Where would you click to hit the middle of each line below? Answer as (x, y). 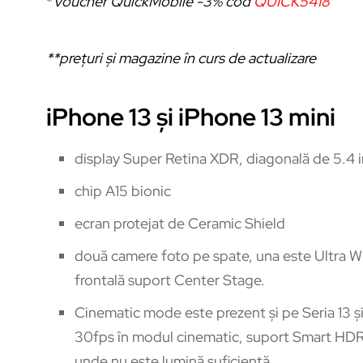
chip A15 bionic (123, 190)
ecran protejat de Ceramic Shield (180, 223)
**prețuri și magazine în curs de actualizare (181, 58)
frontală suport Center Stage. (170, 280)
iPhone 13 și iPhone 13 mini (191, 116)
